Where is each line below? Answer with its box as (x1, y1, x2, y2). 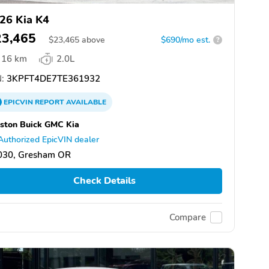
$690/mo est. (161, 34, 210, 46)
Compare (169, 211, 206, 224)
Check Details (73, 174, 136, 188)
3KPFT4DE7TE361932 (4, 72, 100, 85)
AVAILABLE (64, 97, 106, 107)
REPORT (35, 97, 64, 107)
